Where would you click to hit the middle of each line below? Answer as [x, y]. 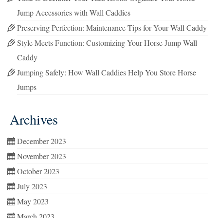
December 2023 [42, 141]
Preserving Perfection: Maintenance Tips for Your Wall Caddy [112, 27]
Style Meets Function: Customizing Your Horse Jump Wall [107, 43]
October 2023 [38, 171]
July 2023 [32, 186]
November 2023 [42, 156]
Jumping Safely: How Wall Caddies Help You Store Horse [107, 72]
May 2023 [33, 201]
